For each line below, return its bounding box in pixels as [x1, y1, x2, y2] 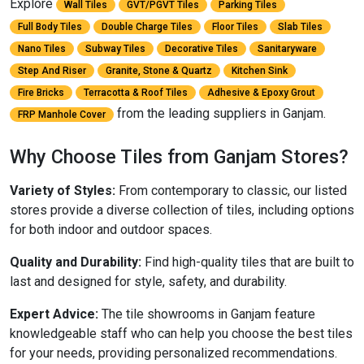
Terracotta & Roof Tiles [84, 86, 188, 98]
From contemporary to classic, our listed [115, 182, 347, 198]
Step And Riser [18, 64, 86, 76]
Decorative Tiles [165, 42, 238, 54]
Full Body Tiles [18, 20, 82, 32]
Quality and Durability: [10, 253, 141, 270]
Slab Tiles [278, 20, 323, 32]
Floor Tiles [212, 20, 258, 32]
